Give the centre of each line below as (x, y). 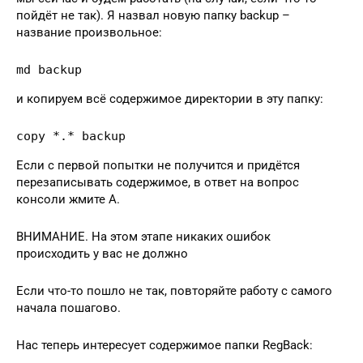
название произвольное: (89, 32)
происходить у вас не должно (102, 253)
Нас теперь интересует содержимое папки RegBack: (164, 345)
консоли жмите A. (68, 199)
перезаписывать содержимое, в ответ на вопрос (158, 182)
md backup (49, 69)
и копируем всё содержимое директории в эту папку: (170, 98)
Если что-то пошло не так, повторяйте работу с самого (174, 290)
